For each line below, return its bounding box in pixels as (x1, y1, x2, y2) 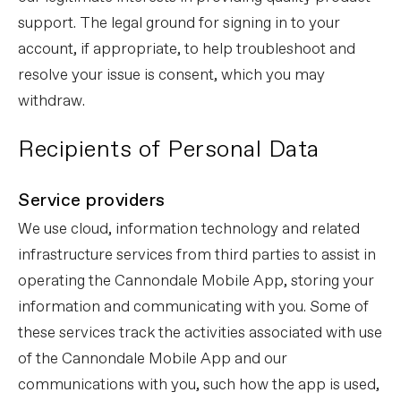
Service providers (18, 189, 166, 213)
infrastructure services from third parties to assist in (18, 245, 376, 266)
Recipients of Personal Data (18, 134, 320, 166)
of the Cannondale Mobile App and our (18, 349, 287, 370)
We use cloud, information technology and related (18, 219, 360, 240)
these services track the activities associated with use (18, 323, 382, 344)
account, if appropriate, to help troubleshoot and (18, 39, 355, 60)
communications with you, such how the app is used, (18, 375, 380, 396)
